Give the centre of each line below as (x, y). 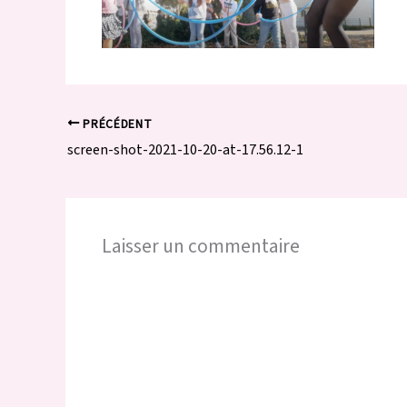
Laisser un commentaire (201, 247)
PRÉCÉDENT (116, 124)
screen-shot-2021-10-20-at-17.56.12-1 (185, 150)
